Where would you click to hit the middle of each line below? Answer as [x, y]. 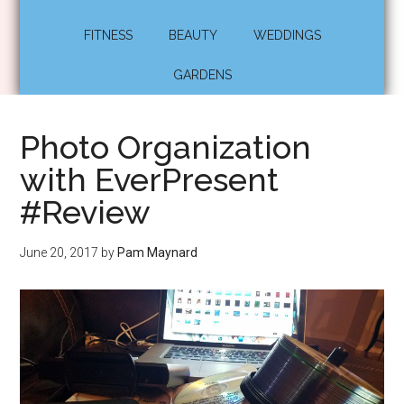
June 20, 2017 [60, 252]
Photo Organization [166, 147]
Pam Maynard [158, 252]
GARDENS [202, 75]
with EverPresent [150, 179]
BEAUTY [193, 35]
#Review [86, 212]
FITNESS [108, 35]
